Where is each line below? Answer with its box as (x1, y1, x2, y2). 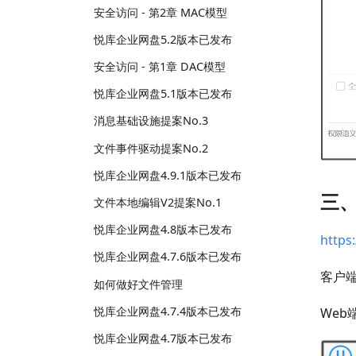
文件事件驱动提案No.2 (94, 140, 208, 156)
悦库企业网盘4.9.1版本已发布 (94, 167, 242, 183)
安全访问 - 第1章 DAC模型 (94, 59, 226, 75)
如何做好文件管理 (94, 276, 183, 292)
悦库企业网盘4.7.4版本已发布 (94, 303, 242, 319)
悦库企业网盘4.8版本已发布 (94, 222, 232, 238)
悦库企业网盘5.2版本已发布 (94, 31, 232, 47)
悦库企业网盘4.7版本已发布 (94, 330, 232, 346)
